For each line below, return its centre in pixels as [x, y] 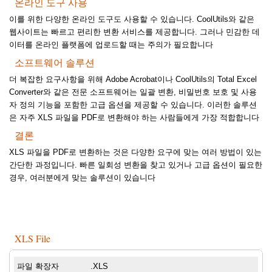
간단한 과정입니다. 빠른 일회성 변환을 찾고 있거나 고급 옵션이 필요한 [136, 165]
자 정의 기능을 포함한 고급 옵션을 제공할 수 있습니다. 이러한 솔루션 [133, 105]
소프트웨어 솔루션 [55, 63]
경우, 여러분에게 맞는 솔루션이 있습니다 [82, 178]
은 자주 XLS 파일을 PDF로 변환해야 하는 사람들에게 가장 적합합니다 [134, 118]
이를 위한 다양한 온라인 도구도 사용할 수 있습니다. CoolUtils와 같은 [132, 19]
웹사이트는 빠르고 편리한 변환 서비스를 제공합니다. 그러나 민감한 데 [134, 32]
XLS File [32, 239]
